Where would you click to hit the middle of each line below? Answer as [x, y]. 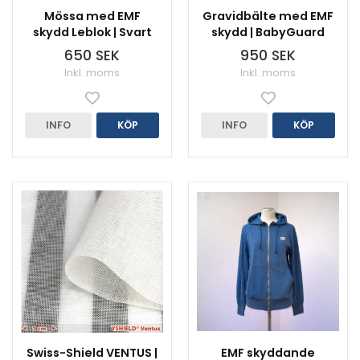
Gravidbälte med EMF [268, 16]
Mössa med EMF [92, 16]
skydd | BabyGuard [268, 32]
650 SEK [92, 55]
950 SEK [268, 55]
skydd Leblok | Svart [92, 32]
